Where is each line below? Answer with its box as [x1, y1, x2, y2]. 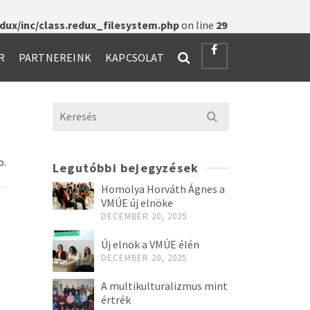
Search [53, 104, 84, 118]
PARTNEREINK [18, 51, 91, 64]
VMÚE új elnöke [101, 196, 173, 210]
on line [179, 18, 216, 32]
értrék [101, 293, 131, 307]
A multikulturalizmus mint [101, 279, 228, 293]
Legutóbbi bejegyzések [53, 160, 199, 176]
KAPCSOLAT [104, 51, 164, 64]
